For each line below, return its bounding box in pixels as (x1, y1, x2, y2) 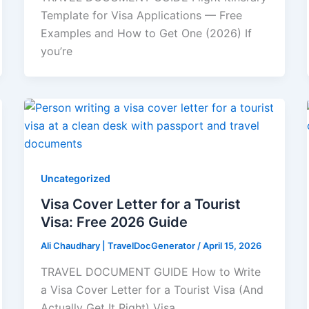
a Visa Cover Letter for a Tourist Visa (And (40, 283, 263, 297)
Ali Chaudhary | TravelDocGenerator (40, 240, 197, 252)
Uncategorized (40, 172, 110, 184)
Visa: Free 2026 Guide (40, 214, 188, 231)
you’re (40, 43, 72, 58)
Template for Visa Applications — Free (40, 8, 242, 22)
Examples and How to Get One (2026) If (40, 26, 252, 40)
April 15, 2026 (202, 240, 261, 252)
